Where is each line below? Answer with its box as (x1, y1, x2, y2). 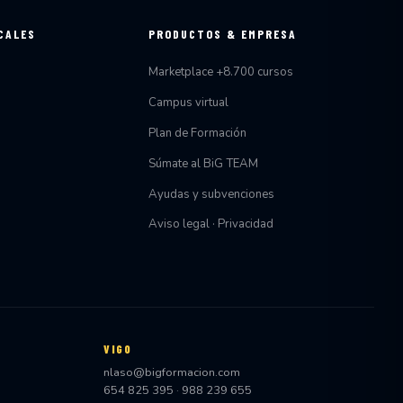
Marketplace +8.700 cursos (148, 64, 293, 81)
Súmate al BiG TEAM (148, 155, 258, 172)
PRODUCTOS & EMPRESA (148, 26, 297, 42)
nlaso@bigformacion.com (103, 364, 241, 381)
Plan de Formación (148, 124, 246, 141)
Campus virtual (148, 94, 228, 112)
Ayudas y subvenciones (148, 185, 274, 202)
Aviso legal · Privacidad (148, 216, 273, 233)
